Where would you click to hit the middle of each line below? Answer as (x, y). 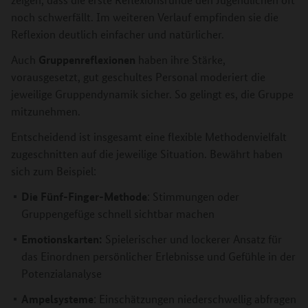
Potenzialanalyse (62, 273)
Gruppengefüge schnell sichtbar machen (118, 213)
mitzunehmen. (46, 111)
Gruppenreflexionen (86, 59)
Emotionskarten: (62, 239)
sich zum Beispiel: (54, 170)
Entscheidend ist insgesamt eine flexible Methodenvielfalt (149, 136)
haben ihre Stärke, (180, 59)
